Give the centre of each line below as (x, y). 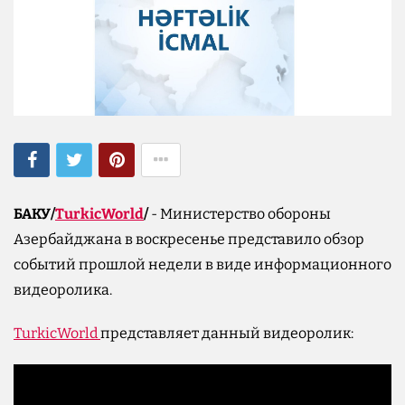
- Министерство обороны (241, 213)
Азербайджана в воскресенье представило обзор (189, 239)
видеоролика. (63, 289)
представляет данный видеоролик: (227, 333)
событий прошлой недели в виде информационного (202, 264)
